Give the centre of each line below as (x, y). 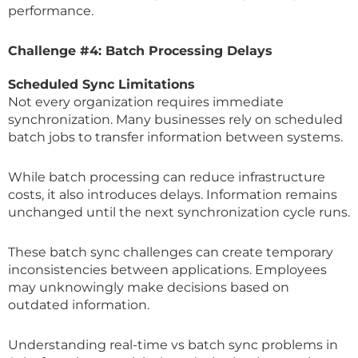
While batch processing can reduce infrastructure (167, 177)
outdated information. (79, 304)
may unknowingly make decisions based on (149, 287)
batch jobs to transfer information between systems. (175, 137)
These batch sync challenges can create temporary (171, 252)
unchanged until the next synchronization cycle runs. (179, 212)
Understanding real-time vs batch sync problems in (173, 344)
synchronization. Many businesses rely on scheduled (175, 119)
